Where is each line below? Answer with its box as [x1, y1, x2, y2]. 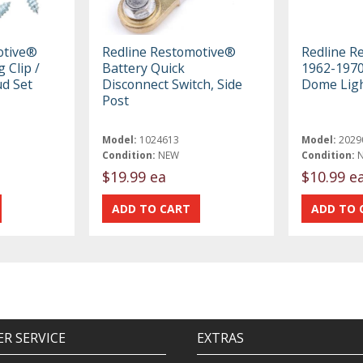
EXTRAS [196, 329, 244, 348]
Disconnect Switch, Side [102, 75, 243, 93]
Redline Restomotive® [102, 42, 237, 61]
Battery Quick [102, 58, 186, 77]
